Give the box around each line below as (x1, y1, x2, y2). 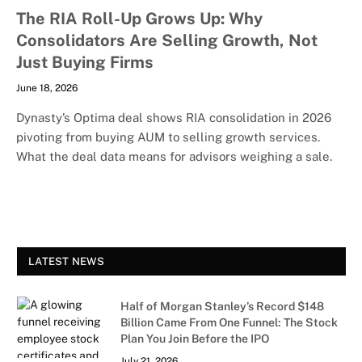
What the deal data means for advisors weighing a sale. (16, 149, 332, 163)
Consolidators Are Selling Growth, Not (16, 30, 318, 50)
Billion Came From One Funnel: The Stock (120, 315, 338, 329)
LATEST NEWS (28, 255, 104, 267)
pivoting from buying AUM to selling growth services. (16, 129, 320, 144)
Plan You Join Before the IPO (120, 331, 269, 345)
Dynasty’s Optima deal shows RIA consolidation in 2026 (16, 110, 331, 124)
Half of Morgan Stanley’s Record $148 (120, 299, 324, 313)
